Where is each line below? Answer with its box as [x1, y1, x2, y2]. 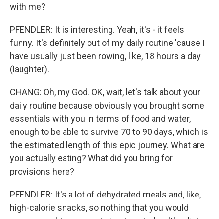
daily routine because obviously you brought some [10, 100, 204, 110]
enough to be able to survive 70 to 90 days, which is [10, 127, 208, 137]
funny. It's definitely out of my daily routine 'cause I [10, 38, 205, 48]
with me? [10, 1, 45, 12]
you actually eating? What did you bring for [10, 153, 173, 163]
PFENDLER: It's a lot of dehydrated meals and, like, [10, 189, 201, 199]
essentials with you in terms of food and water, [10, 113, 191, 124]
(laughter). [10, 64, 49, 74]
